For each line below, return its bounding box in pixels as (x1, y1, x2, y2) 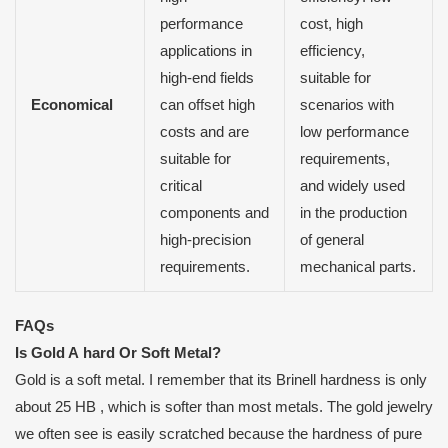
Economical (30, 96, 113, 113)
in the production (299, 204, 407, 221)
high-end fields (159, 69, 254, 86)
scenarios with (299, 96, 394, 113)
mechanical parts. (299, 258, 416, 275)
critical (159, 177, 202, 194)
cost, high (299, 15, 363, 32)
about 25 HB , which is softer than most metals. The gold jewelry (15, 399, 433, 416)
